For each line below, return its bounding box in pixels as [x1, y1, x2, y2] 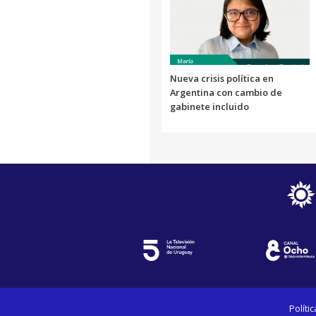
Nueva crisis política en [170, 71, 274, 85]
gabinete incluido [170, 99, 249, 113]
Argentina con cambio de [170, 85, 282, 99]
